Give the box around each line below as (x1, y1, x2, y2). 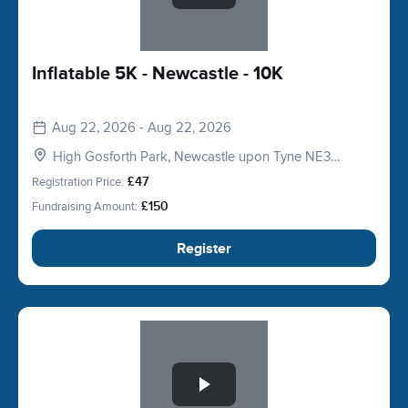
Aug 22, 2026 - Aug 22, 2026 (52, 119, 231, 136)
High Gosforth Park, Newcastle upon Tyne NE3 (53, 148, 331, 165)
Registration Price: (32, 175, 124, 189)
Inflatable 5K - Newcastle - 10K (32, 63, 283, 85)
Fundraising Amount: (32, 199, 138, 214)
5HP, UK (53, 166, 103, 182)
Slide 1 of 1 (31, 321, 96, 340)
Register (177, 239, 231, 258)
